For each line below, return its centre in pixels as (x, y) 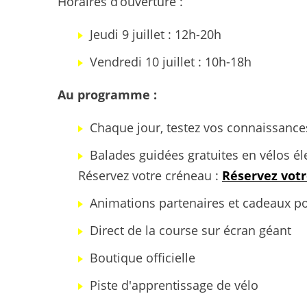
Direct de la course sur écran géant (191, 230)
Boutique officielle (143, 257)
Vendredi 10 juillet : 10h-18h (171, 61)
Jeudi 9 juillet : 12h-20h (156, 34)
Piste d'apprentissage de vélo (174, 285)
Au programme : (107, 94)
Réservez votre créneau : (150, 175)
